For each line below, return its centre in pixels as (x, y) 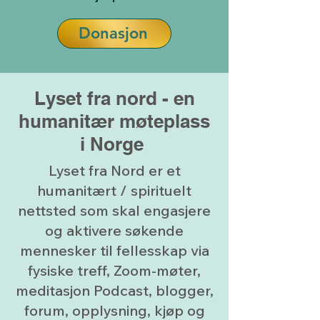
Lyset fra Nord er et (114, 170)
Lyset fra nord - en (114, 98)
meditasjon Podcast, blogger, (114, 290)
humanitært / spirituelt (114, 190)
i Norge (114, 144)
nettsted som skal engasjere (114, 210)
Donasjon (113, 34)
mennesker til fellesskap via (114, 250)
